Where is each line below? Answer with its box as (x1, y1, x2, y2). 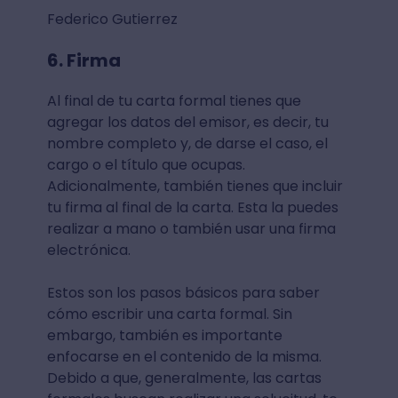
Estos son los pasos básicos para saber (46, 282, 320, 303)
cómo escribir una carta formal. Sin (46, 303, 292, 324)
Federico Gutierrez (46, 8, 181, 29)
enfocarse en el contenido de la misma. (46, 346, 322, 367)
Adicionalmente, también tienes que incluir (46, 175, 343, 196)
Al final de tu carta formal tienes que (46, 90, 301, 111)
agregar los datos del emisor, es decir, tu (46, 111, 329, 132)
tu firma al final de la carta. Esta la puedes (46, 196, 338, 218)
